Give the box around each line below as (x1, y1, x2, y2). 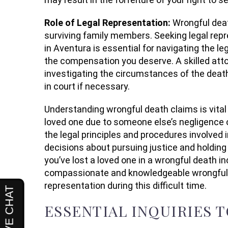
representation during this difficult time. (44, 180, 207, 191)
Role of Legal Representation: (44, 17, 173, 28)
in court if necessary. (44, 80, 130, 92)
